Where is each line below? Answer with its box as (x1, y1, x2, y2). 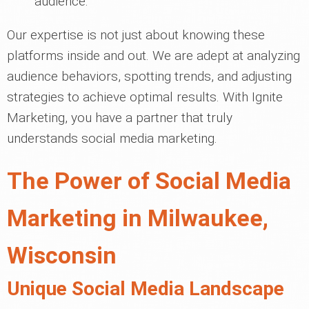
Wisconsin (7, 241, 117, 269)
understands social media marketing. (7, 130, 217, 146)
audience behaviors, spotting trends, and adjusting (7, 68, 292, 84)
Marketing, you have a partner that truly (7, 110, 232, 126)
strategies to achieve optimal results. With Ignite (7, 89, 283, 105)
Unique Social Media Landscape (7, 277, 284, 300)
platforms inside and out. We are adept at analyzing (7, 48, 300, 63)
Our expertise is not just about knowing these (7, 27, 265, 43)
